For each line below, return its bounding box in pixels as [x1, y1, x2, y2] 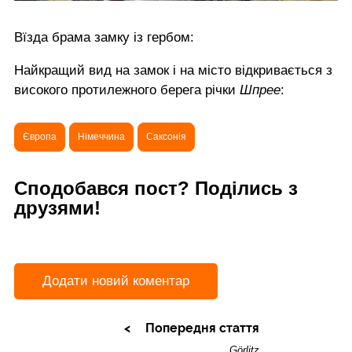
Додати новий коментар [42, 273, 189, 289]
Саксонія [146, 130, 186, 142]
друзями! [14, 196, 101, 218]
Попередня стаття [145, 321, 259, 336]
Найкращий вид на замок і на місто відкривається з [14, 62, 332, 78]
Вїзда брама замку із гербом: [14, 29, 194, 45]
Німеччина [78, 130, 125, 142]
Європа [23, 130, 57, 142]
